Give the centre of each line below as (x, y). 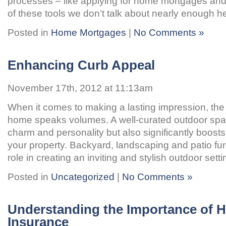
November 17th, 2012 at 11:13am (80, 88)
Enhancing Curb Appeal (81, 65)
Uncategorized (83, 177)
